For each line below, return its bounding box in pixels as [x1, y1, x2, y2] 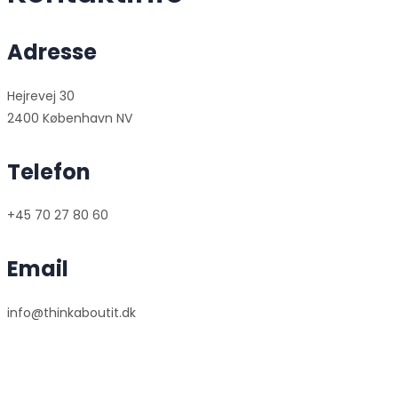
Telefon [7, 156, 91, 187]
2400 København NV [7, 108, 132, 127]
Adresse [7, 36, 97, 67]
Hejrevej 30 [7, 86, 75, 105]
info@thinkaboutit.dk [7, 304, 136, 322]
